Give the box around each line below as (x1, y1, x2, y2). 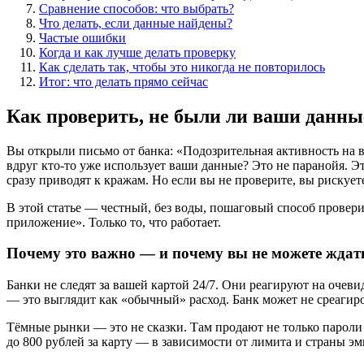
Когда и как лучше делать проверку (39, 45, 236, 59)
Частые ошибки (39, 30, 126, 45)
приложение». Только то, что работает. (6, 214, 221, 229)
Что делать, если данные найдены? (39, 15, 232, 30)
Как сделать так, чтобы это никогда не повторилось (39, 59, 325, 74)
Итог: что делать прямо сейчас (39, 74, 208, 89)
